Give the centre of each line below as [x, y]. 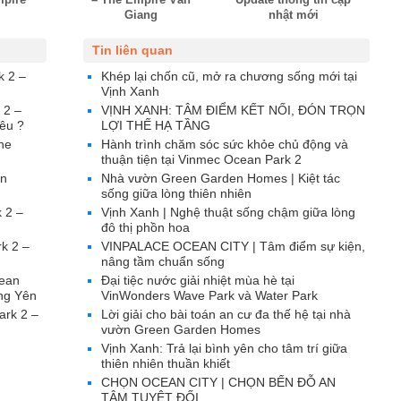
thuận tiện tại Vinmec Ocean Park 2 [201, 159]
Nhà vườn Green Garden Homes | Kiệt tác [221, 178]
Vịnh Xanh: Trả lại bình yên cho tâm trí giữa [224, 348]
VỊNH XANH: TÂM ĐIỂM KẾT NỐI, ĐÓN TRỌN [233, 110]
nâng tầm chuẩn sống [163, 261]
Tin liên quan [132, 50]
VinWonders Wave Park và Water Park [209, 295]
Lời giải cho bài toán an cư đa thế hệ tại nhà [226, 314]
